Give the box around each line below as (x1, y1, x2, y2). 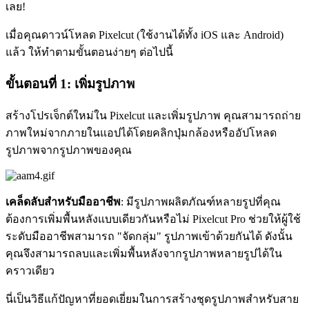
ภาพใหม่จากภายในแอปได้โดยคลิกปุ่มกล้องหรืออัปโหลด (6, 126, 277, 139)
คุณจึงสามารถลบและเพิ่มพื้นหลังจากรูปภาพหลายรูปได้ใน (6, 247, 282, 259)
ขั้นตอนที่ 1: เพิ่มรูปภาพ (6, 77, 134, 92)
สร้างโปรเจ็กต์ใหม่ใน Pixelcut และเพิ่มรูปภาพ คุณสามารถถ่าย (6, 109, 301, 121)
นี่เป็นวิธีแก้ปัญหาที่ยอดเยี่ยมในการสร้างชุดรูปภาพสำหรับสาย (6, 292, 299, 305)
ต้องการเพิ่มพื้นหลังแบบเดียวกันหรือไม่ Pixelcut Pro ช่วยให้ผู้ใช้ (6, 212, 301, 225)
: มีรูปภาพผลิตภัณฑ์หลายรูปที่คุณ (121, 195, 281, 208)
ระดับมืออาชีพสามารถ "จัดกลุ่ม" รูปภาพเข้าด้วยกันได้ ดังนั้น (6, 230, 292, 242)
